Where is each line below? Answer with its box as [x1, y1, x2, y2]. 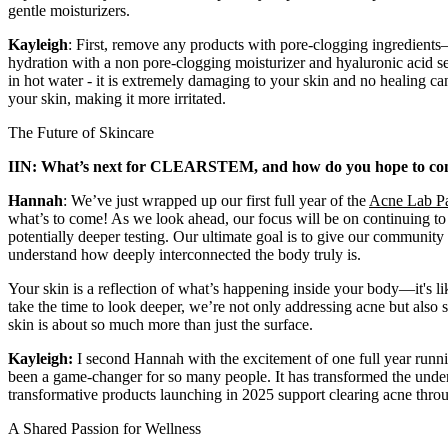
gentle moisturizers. [8, 2, 130, 20]
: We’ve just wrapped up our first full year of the [63, 192, 369, 210]
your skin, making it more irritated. [8, 90, 226, 108]
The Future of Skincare [8, 124, 158, 142]
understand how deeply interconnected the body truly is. [8, 246, 361, 264]
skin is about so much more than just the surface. [8, 316, 313, 334]
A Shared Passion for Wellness [8, 420, 205, 438]
